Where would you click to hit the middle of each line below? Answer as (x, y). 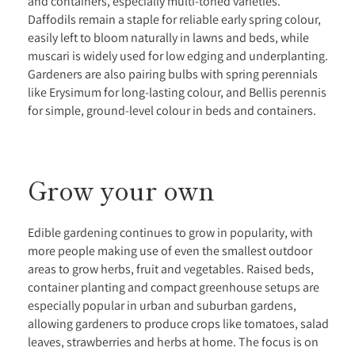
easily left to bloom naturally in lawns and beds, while (168, 38)
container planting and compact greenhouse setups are (174, 287)
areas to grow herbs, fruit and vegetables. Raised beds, (171, 269)
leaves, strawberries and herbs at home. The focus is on (173, 342)
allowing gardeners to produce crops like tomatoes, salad (178, 324)
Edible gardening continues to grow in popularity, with (170, 233)
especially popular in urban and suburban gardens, (162, 305)
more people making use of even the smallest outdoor (170, 251)
